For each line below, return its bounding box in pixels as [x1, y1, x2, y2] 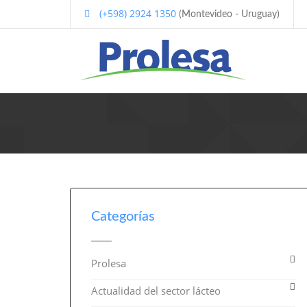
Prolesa [91, 256, 126, 270]
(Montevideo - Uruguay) [176, 10, 280, 19]
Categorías [91, 210, 155, 223]
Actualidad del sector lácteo [91, 284, 221, 297]
